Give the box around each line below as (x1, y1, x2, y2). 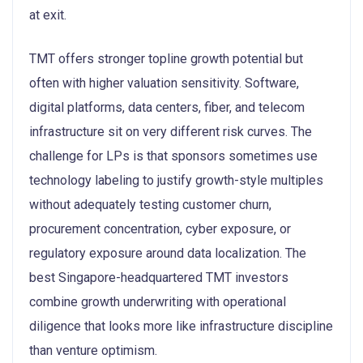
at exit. (29, 6, 66, 23)
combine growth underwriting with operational (29, 293, 286, 310)
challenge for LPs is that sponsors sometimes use (29, 147, 318, 164)
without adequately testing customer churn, (29, 196, 271, 212)
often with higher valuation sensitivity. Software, (29, 75, 299, 91)
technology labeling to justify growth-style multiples (29, 172, 323, 188)
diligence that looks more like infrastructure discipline (29, 318, 333, 334)
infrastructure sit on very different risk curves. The (29, 123, 312, 139)
